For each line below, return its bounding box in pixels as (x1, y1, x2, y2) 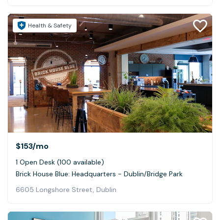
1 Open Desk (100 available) (16, 157, 104, 166)
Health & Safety (28, 22, 72, 30)
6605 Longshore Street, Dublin (16, 185, 116, 194)
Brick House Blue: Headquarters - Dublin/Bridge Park (16, 169, 183, 178)
